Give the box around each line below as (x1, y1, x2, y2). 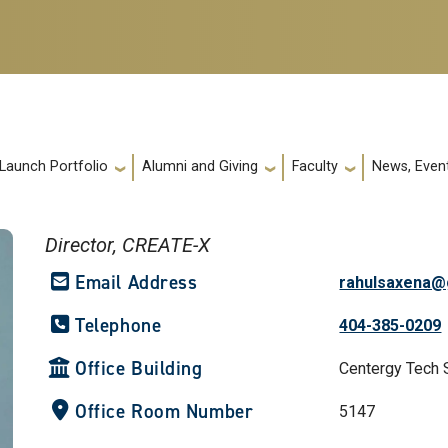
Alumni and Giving (142, 158, 258, 176)
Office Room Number (75, 398, 254, 424)
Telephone (75, 312, 162, 338)
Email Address (75, 269, 198, 295)
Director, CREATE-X (45, 232, 211, 257)
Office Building (75, 355, 203, 381)
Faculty (292, 158, 338, 176)
